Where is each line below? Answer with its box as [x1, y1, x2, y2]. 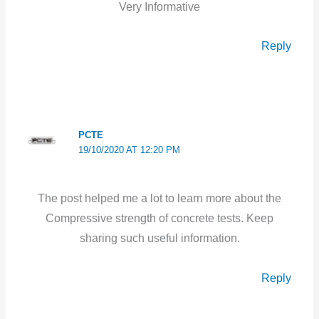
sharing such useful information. [79, 232, 240, 245]
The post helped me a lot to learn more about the [38, 192, 281, 205]
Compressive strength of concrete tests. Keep [46, 212, 273, 225]
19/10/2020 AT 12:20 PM [78, 145, 180, 156]
